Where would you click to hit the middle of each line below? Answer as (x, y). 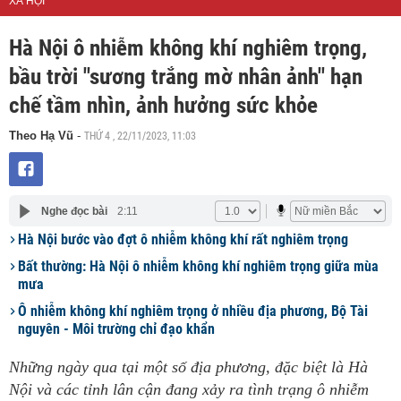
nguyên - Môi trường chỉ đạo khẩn (116, 329)
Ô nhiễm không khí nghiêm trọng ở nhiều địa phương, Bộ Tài (193, 311)
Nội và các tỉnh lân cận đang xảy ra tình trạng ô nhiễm (189, 389)
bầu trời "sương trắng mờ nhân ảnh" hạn (186, 77)
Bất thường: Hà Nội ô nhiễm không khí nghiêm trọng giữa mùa (198, 266)
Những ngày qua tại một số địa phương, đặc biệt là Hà (188, 367)
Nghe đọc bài (74, 211)
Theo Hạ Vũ (43, 136)
